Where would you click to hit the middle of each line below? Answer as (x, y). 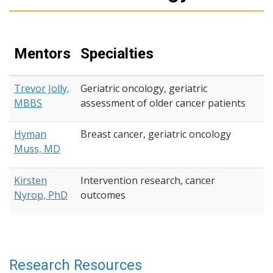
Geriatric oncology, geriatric (144, 89)
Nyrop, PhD (41, 195)
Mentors (42, 54)
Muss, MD (37, 149)
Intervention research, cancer (148, 181)
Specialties (117, 54)
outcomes (103, 195)
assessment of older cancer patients (163, 103)
